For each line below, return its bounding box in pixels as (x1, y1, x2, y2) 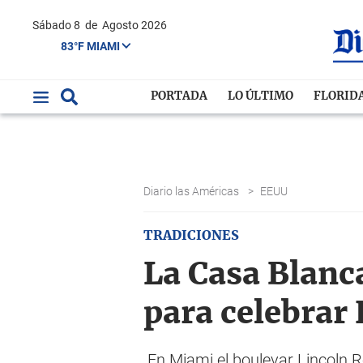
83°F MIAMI (61, 39, 122, 53)
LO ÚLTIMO (228, 91, 294, 102)
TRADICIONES (143, 229, 239, 242)
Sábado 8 (39, 19, 83, 32)
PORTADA (151, 91, 208, 102)
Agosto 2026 (102, 19, 167, 32)
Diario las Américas (143, 185, 241, 198)
